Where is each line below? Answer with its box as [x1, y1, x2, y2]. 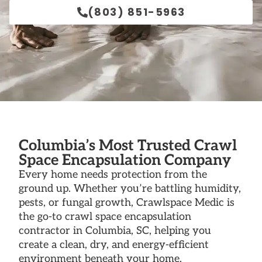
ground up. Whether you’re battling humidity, [19, 182, 241, 195]
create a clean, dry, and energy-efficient [19, 239, 209, 251]
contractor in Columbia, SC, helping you [19, 225, 211, 237]
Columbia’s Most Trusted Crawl [19, 137, 237, 155]
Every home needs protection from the [19, 168, 207, 181]
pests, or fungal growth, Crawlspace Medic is [19, 196, 235, 209]
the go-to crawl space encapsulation [19, 211, 191, 223]
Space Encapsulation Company [19, 151, 231, 170]
